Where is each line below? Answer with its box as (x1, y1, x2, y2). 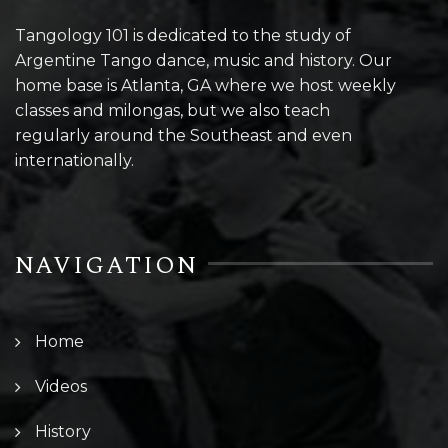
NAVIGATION (15, 247, 198, 284)
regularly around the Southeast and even (15, 125, 352, 145)
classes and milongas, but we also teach (15, 100, 330, 120)
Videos (35, 376, 87, 396)
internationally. (15, 150, 134, 170)
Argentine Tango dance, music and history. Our (15, 50, 392, 70)
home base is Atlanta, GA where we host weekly (15, 75, 396, 95)
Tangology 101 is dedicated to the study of (15, 25, 351, 45)
